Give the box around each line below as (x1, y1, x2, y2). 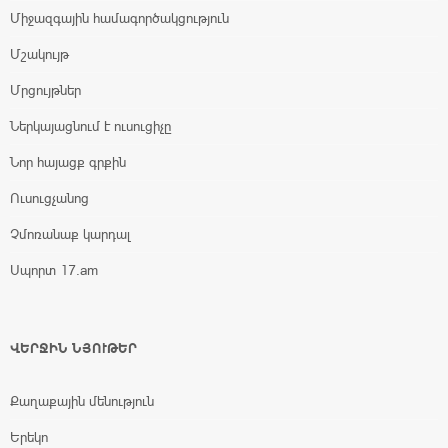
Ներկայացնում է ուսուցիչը (10, 118, 171, 135)
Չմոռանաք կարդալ (10, 226, 131, 243)
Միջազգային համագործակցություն (10, 10, 229, 27)
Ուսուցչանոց (10, 190, 89, 207)
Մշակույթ (10, 46, 69, 63)
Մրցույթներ (10, 82, 81, 99)
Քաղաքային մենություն (10, 393, 154, 410)
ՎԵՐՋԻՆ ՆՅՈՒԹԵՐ (10, 340, 137, 357)
